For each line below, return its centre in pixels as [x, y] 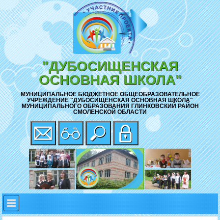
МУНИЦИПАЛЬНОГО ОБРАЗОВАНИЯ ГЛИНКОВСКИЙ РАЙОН [110, 106]
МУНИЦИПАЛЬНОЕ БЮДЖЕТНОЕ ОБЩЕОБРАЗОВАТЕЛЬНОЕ [110, 95]
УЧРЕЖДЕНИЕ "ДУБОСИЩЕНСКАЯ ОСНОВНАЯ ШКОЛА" [110, 100]
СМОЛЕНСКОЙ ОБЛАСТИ [110, 112]
